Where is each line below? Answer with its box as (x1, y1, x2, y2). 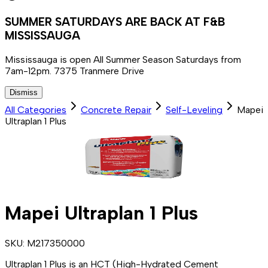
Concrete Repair (81, 103, 151, 115)
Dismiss (10, 87, 38, 97)
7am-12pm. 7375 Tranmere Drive (5, 65, 144, 77)
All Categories (5, 103, 66, 115)
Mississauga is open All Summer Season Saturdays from (5, 53, 241, 65)
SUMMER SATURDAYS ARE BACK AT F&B (5, 15, 225, 29)
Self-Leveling (166, 103, 223, 115)
